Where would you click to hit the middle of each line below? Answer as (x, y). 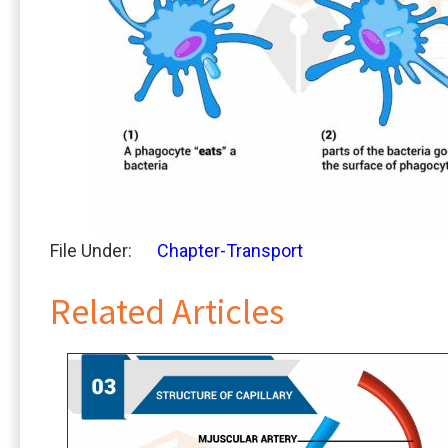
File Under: (91, 250)
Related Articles (167, 311)
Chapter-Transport (230, 250)
